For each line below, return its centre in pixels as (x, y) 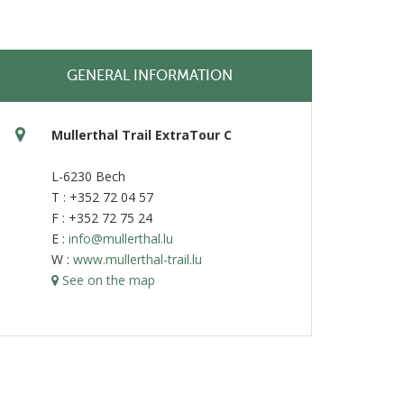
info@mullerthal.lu (120, 239)
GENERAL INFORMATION (149, 76)
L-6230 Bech (88, 176)
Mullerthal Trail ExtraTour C (141, 135)
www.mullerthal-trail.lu (137, 259)
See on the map (106, 280)
